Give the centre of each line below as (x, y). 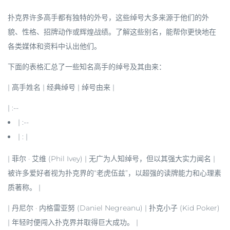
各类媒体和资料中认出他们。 (54, 46)
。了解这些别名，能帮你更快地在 (162, 32)
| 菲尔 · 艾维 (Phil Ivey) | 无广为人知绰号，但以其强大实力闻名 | (111, 159)
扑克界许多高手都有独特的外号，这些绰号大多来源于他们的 (105, 17)
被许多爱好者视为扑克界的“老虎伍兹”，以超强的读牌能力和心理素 (114, 173)
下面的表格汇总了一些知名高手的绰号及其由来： (87, 67)
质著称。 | (24, 187)
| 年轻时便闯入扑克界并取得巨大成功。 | (73, 222)
